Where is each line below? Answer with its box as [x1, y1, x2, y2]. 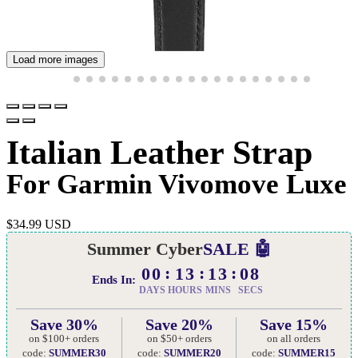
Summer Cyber [86, 238, 203, 259]
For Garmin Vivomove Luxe [6, 169, 347, 200]
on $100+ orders [29, 332, 100, 344]
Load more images [13, 53, 98, 66]
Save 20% [145, 315, 213, 333]
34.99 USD [13, 217, 71, 231]
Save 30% [30, 315, 98, 333]
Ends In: [92, 272, 136, 286]
